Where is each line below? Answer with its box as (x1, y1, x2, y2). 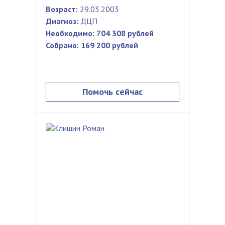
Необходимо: (46, 28, 94, 38)
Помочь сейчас (82, 86, 143, 97)
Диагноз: (46, 16, 78, 26)
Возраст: (46, 4, 78, 14)
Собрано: (46, 40, 79, 50)
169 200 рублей (81, 40, 138, 50)
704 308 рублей (96, 28, 154, 38)
